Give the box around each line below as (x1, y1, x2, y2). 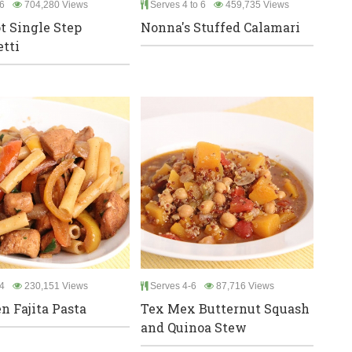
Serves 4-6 (148, 280, 196, 292)
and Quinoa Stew (141, 319, 247, 336)
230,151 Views (21, 280, 88, 292)
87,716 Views (214, 280, 274, 292)
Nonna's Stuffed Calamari (141, 18, 300, 35)
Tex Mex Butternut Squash (141, 300, 310, 317)
